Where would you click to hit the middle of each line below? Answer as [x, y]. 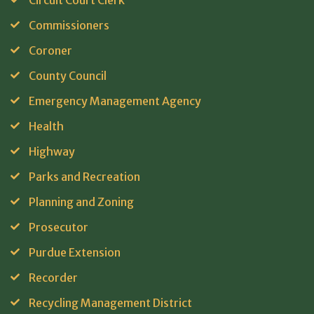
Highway [52, 151]
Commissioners [69, 25]
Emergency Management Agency [115, 101]
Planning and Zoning [81, 202]
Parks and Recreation [84, 177]
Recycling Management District [110, 303]
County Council [68, 76]
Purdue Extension [75, 252]
